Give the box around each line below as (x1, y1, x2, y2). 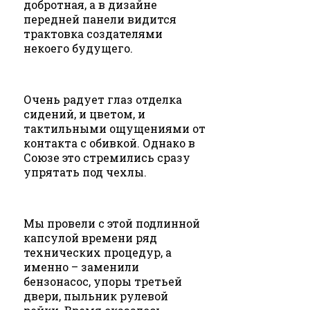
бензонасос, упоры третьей (24, 274, 182, 289)
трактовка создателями (24, 26, 163, 42)
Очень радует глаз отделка (24, 92, 182, 107)
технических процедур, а (24, 245, 172, 260)
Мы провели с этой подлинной (24, 216, 200, 231)
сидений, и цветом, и (24, 107, 145, 122)
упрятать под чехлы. (24, 165, 147, 180)
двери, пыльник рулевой (24, 289, 168, 304)
